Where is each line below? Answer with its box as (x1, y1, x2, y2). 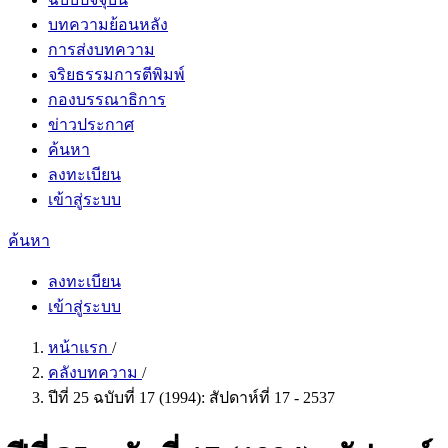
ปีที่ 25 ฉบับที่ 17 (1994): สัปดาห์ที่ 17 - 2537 (48, 389, 335, 406)
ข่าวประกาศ (48, 116, 134, 133)
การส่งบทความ (48, 41, 155, 58)
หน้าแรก (48, 339, 112, 356)
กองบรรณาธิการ (48, 91, 166, 108)
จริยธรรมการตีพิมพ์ (48, 66, 185, 83)
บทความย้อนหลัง (48, 16, 168, 33)
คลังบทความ (48, 364, 142, 381)
